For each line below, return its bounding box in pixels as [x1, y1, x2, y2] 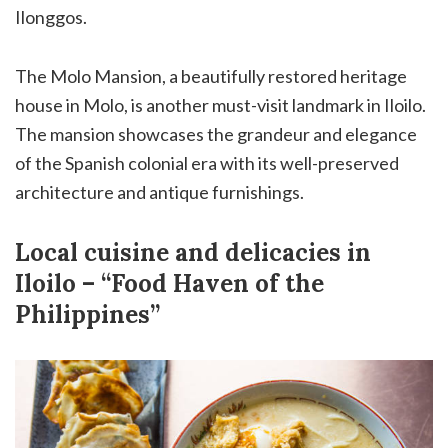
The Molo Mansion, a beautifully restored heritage [15, 64, 407, 87]
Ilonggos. [15, 5, 87, 28]
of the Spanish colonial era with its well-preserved [15, 151, 399, 174]
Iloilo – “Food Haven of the [15, 267, 324, 299]
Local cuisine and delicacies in [15, 236, 371, 268]
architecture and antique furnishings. [15, 180, 304, 203]
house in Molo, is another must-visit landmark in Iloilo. [15, 93, 426, 116]
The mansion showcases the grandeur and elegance [15, 122, 417, 145]
